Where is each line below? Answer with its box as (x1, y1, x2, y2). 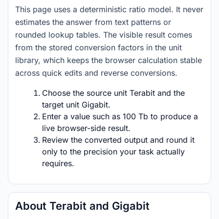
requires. (42, 158, 74, 168)
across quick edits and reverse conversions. (15, 68, 177, 78)
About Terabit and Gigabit (15, 199, 150, 212)
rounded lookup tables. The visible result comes (15, 30, 192, 40)
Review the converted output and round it (42, 135, 195, 145)
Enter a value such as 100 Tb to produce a (42, 111, 198, 121)
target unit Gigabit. (42, 100, 110, 109)
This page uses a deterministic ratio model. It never (15, 4, 203, 14)
